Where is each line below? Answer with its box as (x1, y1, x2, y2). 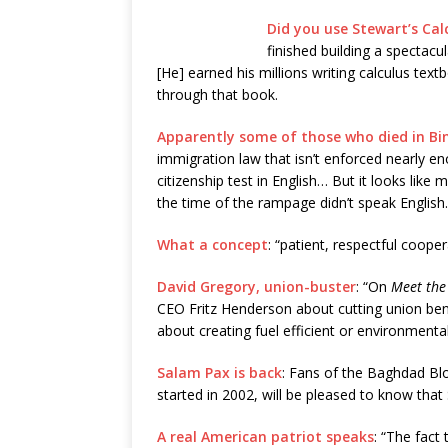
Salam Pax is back (157, 363, 282, 382)
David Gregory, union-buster (157, 277, 356, 296)
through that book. (157, 85, 278, 104)
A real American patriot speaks (157, 427, 374, 446)
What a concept (157, 235, 268, 254)
